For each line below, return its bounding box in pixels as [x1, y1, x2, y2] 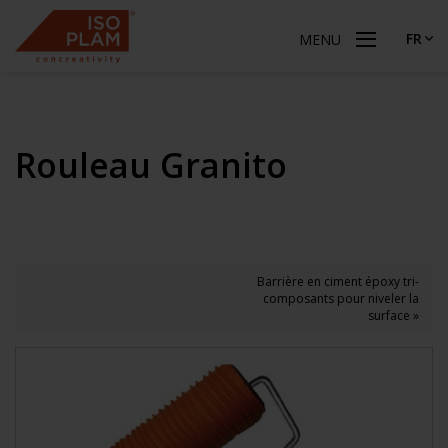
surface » [368, 307, 419, 324]
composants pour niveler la [263, 290, 419, 307]
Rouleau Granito [15, 142, 287, 188]
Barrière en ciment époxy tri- [257, 273, 419, 290]
